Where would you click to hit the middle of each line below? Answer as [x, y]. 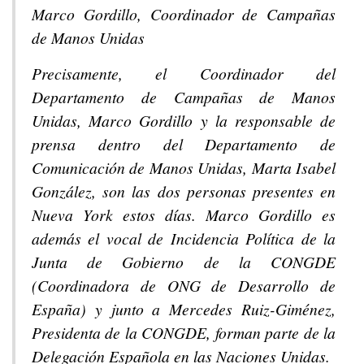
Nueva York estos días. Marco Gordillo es [184, 215]
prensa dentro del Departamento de [184, 144]
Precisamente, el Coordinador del [184, 74]
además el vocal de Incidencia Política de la [184, 238]
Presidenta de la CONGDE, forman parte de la [184, 333]
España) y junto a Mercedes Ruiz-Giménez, [184, 309]
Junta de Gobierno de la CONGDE [184, 262]
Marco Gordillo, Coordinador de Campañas [184, 14]
